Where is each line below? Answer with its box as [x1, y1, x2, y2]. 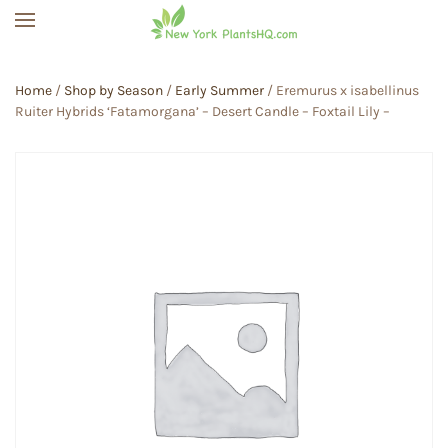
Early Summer [175, 82, 264, 99]
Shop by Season [64, 82, 163, 99]
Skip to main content [45, 48, 216, 68]
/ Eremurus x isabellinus [264, 82, 419, 99]
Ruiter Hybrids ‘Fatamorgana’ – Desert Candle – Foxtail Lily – [15, 103, 390, 120]
